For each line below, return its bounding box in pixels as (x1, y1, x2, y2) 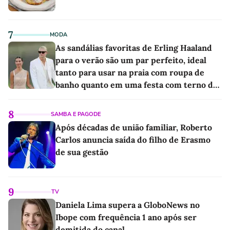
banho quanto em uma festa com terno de (55, 79, 218, 90)
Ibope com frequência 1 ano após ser (55, 212, 197, 222)
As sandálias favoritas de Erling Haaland (55, 42, 212, 53)
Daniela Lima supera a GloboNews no (55, 199, 200, 210)
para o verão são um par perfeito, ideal (55, 54, 206, 65)
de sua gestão (55, 146, 108, 157)
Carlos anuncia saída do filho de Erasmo (55, 134, 210, 145)
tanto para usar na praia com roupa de (55, 67, 204, 78)
